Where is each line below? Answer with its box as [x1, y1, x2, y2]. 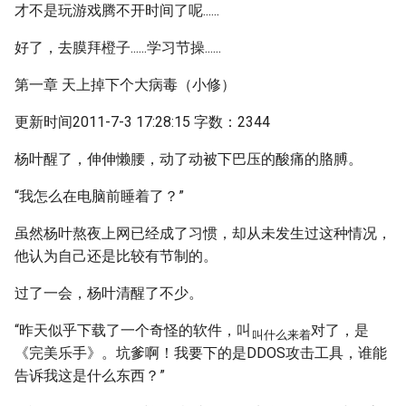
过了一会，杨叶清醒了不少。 [14, 285, 203, 302]
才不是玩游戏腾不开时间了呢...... [14, 2, 219, 19]
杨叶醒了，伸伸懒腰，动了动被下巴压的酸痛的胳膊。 [14, 150, 362, 168]
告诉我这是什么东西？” [14, 367, 165, 384]
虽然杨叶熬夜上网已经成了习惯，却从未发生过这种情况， [14, 225, 391, 242]
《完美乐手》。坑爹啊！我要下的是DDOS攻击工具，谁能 [14, 344, 387, 362]
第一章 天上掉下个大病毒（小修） [14, 76, 236, 93]
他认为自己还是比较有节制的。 [14, 247, 217, 265]
